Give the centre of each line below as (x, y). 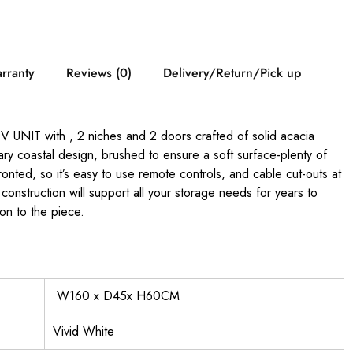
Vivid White (83, 332)
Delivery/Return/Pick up (232, 73)
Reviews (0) (99, 73)
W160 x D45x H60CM (116, 296)
